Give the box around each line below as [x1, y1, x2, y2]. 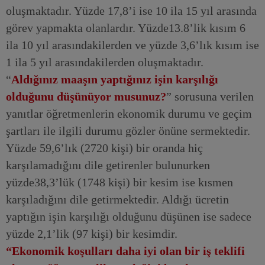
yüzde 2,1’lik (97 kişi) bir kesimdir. [6, 227, 177, 240]
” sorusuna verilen [166, 90, 254, 103]
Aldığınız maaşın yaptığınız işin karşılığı [11, 73, 218, 86]
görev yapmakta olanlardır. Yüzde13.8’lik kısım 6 [6, 21, 245, 34]
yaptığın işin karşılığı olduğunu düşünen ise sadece [6, 210, 251, 223]
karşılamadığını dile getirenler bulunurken [6, 159, 210, 172]
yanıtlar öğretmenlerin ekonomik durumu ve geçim [6, 107, 252, 120]
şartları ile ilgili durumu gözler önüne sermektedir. [6, 124, 250, 137]
